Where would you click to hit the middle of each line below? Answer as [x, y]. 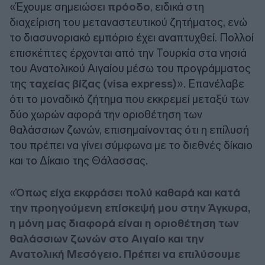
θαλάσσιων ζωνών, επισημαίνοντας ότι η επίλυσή [129, 130]
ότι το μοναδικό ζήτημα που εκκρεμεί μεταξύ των [129, 99]
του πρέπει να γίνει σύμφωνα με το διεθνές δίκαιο [131, 145]
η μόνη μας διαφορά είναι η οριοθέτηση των [124, 223]
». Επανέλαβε [211, 83]
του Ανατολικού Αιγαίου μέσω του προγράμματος [130, 68]
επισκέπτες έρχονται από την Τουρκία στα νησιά [128, 53]
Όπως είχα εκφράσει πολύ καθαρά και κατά [128, 192]
